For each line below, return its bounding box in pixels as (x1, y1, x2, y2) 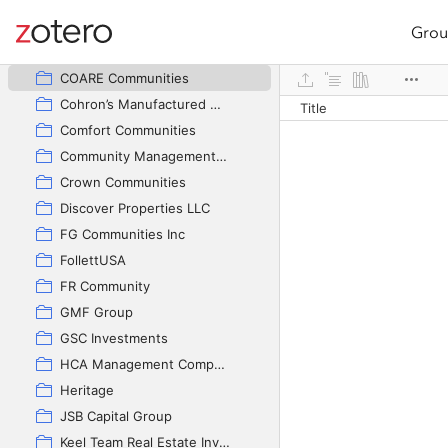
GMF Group (60, 304, 133, 320)
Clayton (60, 44, 107, 60)
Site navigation (16, 33, 124, 54)
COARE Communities (60, 70, 189, 86)
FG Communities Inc (60, 226, 185, 242)
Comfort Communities (60, 122, 196, 138)
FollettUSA (60, 252, 126, 268)
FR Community (60, 278, 150, 294)
